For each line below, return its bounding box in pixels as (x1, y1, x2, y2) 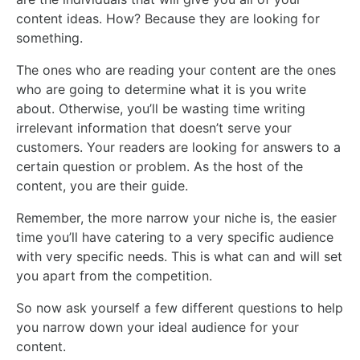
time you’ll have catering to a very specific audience (16, 229, 333, 245)
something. (16, 30, 83, 46)
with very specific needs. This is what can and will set (16, 248, 342, 264)
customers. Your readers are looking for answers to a (16, 139, 341, 155)
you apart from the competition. (16, 268, 212, 284)
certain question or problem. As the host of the (16, 158, 303, 174)
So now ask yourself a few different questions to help (16, 300, 343, 316)
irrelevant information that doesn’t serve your (16, 120, 292, 136)
